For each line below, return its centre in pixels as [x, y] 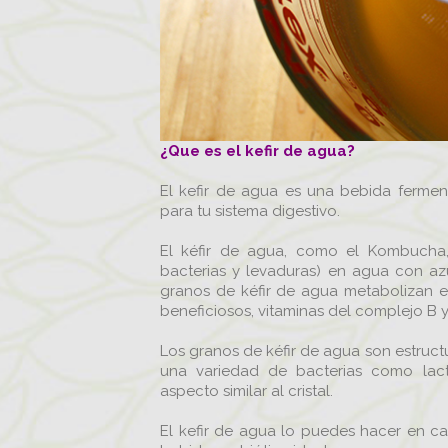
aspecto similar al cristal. [246, 390]
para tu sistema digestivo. [250, 210]
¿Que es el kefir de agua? [257, 150]
